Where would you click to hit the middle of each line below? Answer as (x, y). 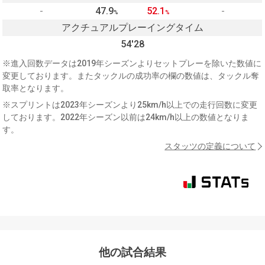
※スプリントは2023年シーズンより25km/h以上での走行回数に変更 (130, 105)
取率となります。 (36, 88)
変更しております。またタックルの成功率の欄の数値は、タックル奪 (131, 76)
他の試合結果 (132, 252)
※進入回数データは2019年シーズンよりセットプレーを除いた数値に (132, 64)
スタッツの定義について (210, 146)
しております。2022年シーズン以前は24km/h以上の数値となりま (126, 117)
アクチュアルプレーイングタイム (132, 28)
